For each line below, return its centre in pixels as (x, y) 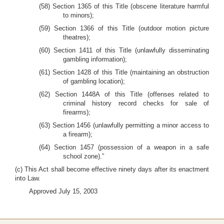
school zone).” (83, 156)
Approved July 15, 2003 (63, 191)
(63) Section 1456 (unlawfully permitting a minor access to (124, 125)
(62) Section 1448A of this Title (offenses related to (124, 94)
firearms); (77, 112)
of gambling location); (94, 81)
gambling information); (95, 59)
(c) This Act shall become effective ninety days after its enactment (112, 169)
